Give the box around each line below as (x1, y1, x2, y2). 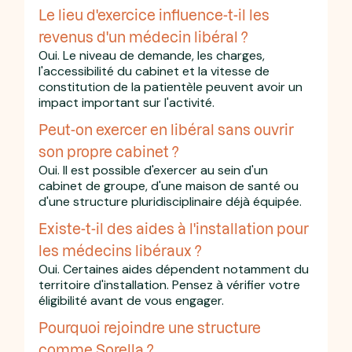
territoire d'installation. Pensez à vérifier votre (38, 276, 301, 293)
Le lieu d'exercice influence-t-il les (38, 5, 270, 23)
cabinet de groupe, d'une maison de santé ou (38, 177, 299, 194)
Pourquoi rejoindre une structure (38, 318, 262, 335)
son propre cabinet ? (38, 142, 180, 159)
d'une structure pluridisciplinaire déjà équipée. (38, 192, 302, 210)
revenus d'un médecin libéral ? (38, 27, 249, 45)
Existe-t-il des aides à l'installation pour (38, 219, 310, 236)
